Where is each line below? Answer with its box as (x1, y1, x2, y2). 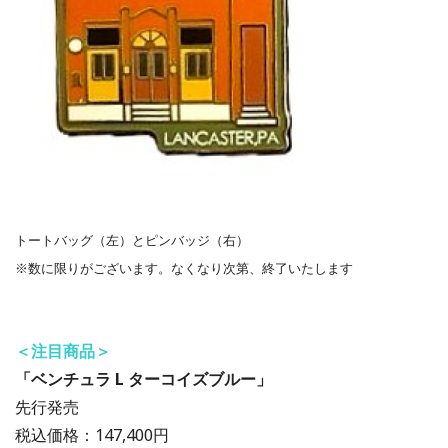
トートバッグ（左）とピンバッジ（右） (15, 230, 249, 249)
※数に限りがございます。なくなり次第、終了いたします (15, 258, 353, 277)
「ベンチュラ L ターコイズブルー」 (15, 367, 272, 390)
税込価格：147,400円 (15, 423, 169, 446)
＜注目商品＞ (15, 339, 111, 362)
